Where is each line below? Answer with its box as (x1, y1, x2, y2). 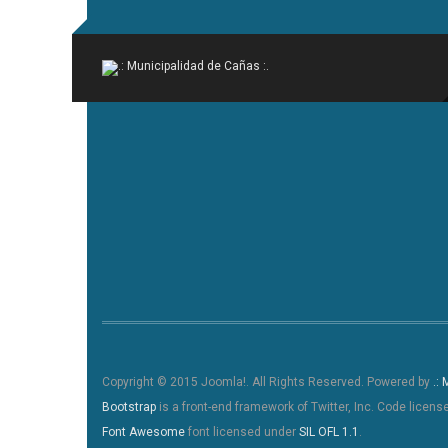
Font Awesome (102, 424, 185, 439)
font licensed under (185, 424, 299, 439)
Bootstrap (102, 399, 156, 414)
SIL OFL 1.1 (299, 424, 359, 439)
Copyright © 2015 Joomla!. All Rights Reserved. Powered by (102, 374, 433, 389)
